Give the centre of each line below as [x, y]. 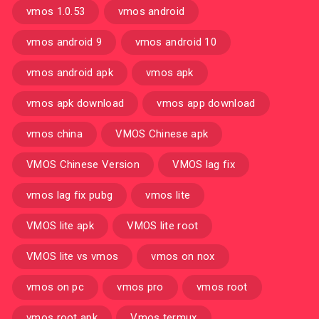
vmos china [54, 134]
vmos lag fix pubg [70, 195]
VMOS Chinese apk [162, 134]
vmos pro [140, 287]
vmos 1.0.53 [56, 11]
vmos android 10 [176, 42]
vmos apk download [75, 103]
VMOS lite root [163, 226]
